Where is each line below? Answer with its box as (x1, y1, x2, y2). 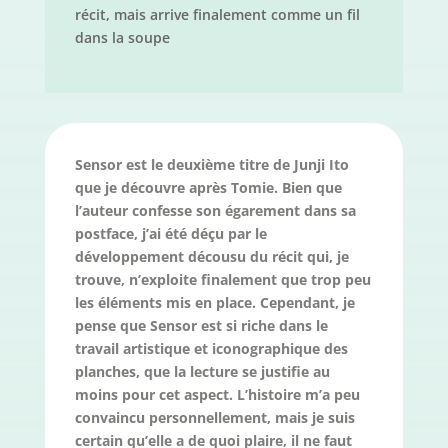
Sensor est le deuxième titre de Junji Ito (74, 155, 349, 175)
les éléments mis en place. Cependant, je (74, 293, 355, 313)
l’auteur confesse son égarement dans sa (74, 201, 356, 221)
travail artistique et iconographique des (74, 339, 348, 359)
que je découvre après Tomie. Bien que (74, 178, 342, 198)
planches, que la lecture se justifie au (74, 362, 330, 382)
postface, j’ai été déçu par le (74, 224, 267, 244)
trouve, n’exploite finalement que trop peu (74, 270, 371, 290)
